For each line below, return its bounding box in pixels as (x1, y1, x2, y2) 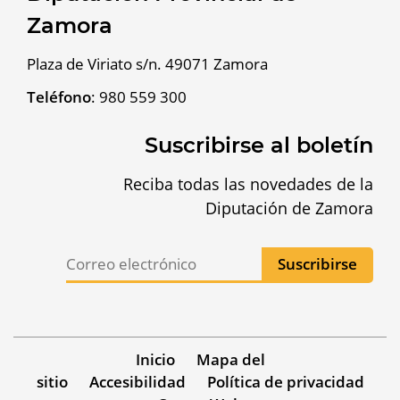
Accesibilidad (88, 371, 186, 392)
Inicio (135, 348, 175, 370)
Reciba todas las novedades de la (123, 172, 373, 195)
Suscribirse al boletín (145, 131, 373, 158)
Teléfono (27, 86, 91, 107)
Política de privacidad (206, 371, 364, 392)
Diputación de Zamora (205, 196, 373, 219)
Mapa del (196, 348, 265, 370)
